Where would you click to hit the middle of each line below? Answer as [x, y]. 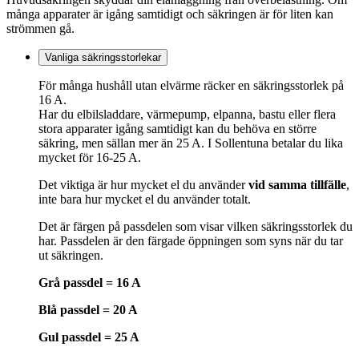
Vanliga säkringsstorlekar [103, 57]
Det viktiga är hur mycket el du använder [143, 184]
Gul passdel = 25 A [91, 337]
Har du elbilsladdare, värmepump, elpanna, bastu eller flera [187, 114]
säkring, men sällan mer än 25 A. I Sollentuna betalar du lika [191, 143]
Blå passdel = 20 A [88, 309]
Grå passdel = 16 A [90, 282]
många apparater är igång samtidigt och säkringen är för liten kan [170, 14]
